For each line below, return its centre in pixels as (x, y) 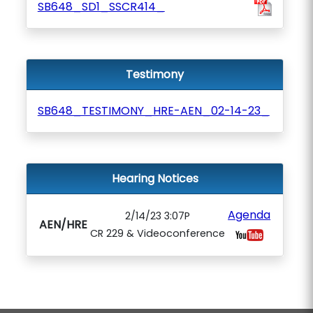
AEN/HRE (63, 225)
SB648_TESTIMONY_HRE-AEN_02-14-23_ (153, 111)
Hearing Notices (155, 179)
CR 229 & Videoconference (157, 233)
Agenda (249, 215)
